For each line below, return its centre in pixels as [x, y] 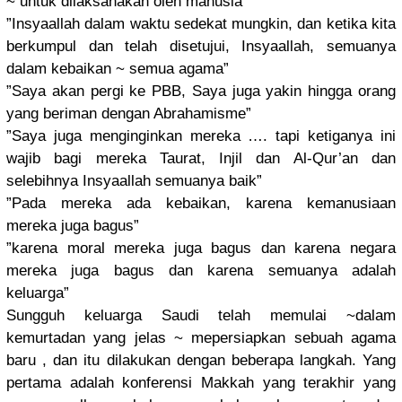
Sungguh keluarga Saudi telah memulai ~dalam [201, 316]
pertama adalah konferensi [100, 383]
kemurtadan [46, 338]
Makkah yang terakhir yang [294, 383]
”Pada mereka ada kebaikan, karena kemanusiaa [197, 204]
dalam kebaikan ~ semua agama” [118, 69]
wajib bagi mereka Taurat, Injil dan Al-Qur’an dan [201, 159]
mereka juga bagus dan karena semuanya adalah [201, 271]
